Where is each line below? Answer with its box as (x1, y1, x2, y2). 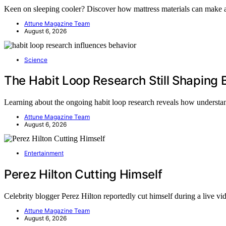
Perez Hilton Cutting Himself (4, 167, 162, 182)
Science (24, 55, 47, 64)
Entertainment (24, 149, 64, 157)
